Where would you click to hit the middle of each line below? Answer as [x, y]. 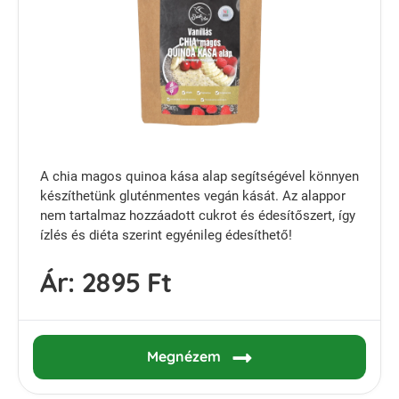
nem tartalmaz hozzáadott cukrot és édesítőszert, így [198, 215]
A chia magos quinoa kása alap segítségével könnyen [199, 176]
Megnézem [185, 356]
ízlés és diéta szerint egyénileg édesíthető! [166, 235]
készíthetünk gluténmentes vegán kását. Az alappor [193, 195]
